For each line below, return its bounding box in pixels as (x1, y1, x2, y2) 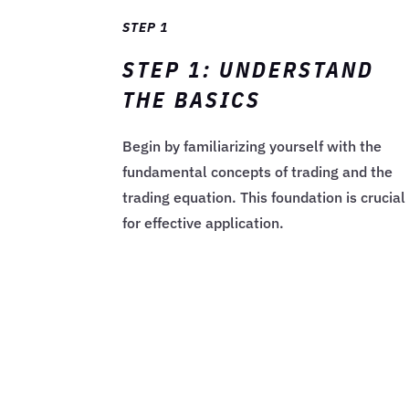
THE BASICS (122, 85, 262, 115)
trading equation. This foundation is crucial (122, 188, 406, 207)
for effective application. (122, 214, 285, 233)
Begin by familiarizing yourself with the (122, 137, 383, 156)
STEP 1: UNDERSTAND (122, 55, 375, 85)
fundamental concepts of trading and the (122, 163, 393, 182)
